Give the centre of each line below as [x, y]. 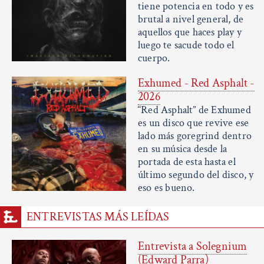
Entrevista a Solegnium [193, 247]
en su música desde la [183, 149]
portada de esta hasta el [187, 162]
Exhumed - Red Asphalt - [196, 83]
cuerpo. [154, 58]
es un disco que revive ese [194, 123]
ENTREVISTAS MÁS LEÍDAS [98, 217]
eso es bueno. [166, 188]
